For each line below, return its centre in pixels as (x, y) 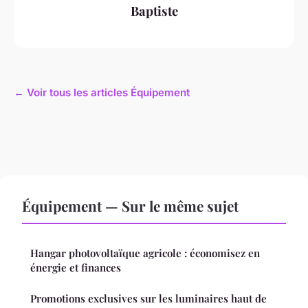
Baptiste (154, 11)
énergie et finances (76, 267)
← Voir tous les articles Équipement (102, 92)
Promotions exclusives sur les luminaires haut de (148, 298)
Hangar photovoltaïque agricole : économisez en (145, 253)
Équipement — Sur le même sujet (130, 205)
